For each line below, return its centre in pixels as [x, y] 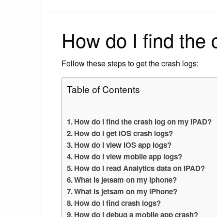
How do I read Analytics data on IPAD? [140, 168]
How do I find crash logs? [118, 203]
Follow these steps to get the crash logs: [130, 63]
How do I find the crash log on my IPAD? [143, 121]
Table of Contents [103, 89]
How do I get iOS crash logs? [124, 133]
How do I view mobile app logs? [128, 156]
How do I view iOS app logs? [123, 145]
